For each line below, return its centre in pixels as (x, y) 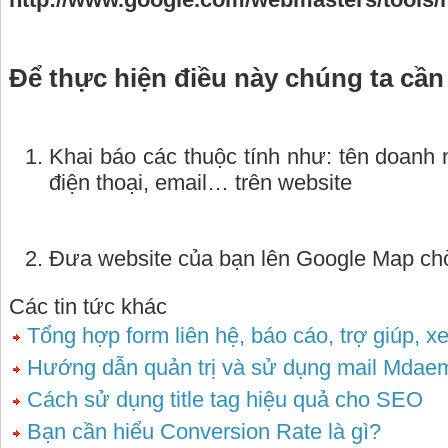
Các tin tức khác (88, 306)
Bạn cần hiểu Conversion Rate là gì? (201, 431)
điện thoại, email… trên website (200, 182)
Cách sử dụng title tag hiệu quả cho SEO (222, 399)
